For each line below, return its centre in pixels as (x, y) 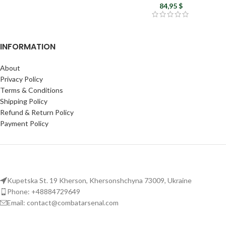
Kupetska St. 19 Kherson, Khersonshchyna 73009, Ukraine (99, 181)
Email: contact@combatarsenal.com (63, 203)
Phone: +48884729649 (44, 192)
